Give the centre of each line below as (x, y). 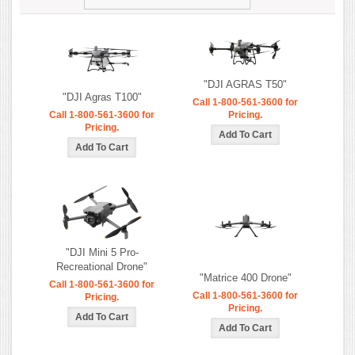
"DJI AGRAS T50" (245, 84)
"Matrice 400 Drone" (245, 277)
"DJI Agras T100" (102, 97)
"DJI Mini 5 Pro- (102, 252)
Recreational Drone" (102, 266)
